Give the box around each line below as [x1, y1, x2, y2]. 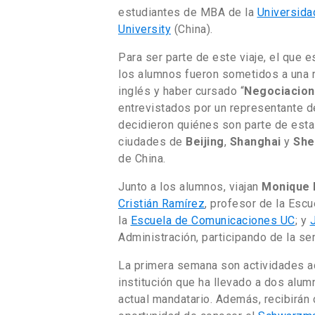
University [118, 22, 171, 36]
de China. [118, 151, 166, 165]
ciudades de [118, 134, 186, 148]
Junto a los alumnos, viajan [118, 179, 262, 193]
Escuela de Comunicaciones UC [130, 213, 295, 227]
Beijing [186, 134, 224, 148]
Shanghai [229, 134, 281, 148]
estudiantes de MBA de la [118, 5, 257, 19]
